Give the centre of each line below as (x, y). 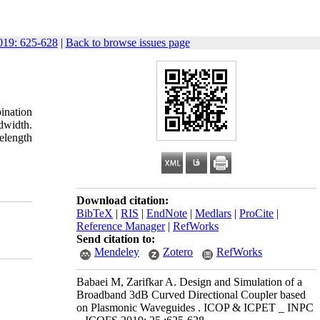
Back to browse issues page (127, 42)
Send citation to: (116, 239)
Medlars (213, 213)
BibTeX (95, 213)
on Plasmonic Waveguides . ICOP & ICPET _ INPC (195, 307)
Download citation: (122, 200)
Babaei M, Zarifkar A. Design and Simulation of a (189, 282)
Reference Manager (121, 226)
